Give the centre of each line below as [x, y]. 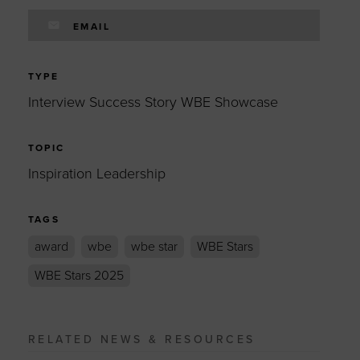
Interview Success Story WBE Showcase [153, 102]
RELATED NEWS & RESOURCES [141, 339]
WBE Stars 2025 [79, 276]
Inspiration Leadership [96, 173]
